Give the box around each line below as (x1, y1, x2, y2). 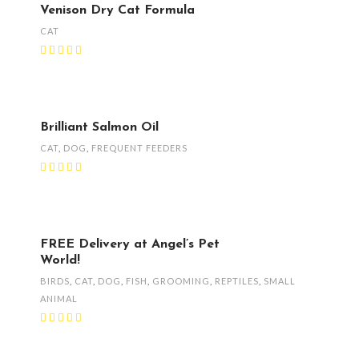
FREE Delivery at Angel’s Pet (40, 237, 220, 251)
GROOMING (152, 275, 210, 286)
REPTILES (215, 275, 259, 286)
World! (40, 253, 80, 267)
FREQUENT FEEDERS (91, 142, 188, 153)
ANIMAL (40, 292, 78, 304)
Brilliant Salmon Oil (40, 120, 159, 134)
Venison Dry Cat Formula (40, 3, 195, 17)
